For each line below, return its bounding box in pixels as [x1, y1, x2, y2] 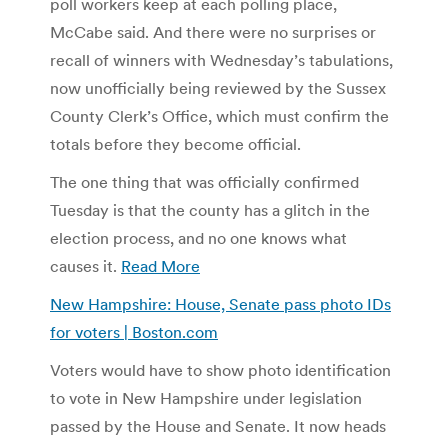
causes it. [50, 255, 121, 276]
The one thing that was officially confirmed [50, 171, 359, 192]
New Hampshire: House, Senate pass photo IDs [50, 293, 391, 314]
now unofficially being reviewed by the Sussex [50, 77, 386, 98]
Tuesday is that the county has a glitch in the [50, 199, 370, 220]
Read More [121, 255, 200, 276]
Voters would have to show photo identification [50, 359, 391, 380]
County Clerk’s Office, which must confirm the [50, 105, 389, 126]
